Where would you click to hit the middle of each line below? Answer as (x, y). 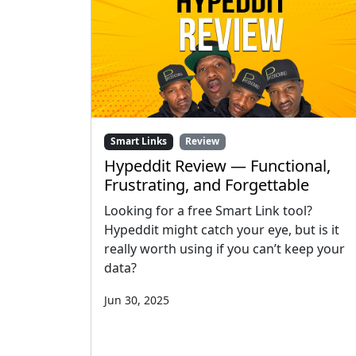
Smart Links (138, 141)
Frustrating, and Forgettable (207, 184)
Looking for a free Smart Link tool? (208, 210)
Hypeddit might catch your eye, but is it (222, 229)
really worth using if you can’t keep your (224, 248)
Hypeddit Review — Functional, (217, 165)
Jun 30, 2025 (137, 300)
